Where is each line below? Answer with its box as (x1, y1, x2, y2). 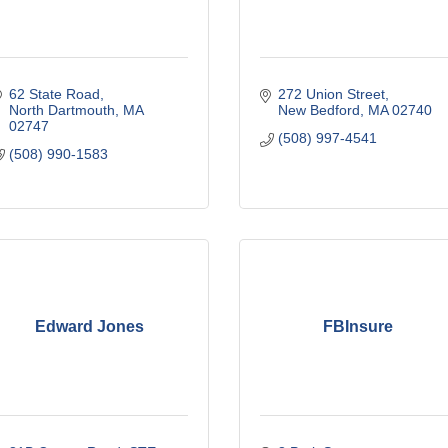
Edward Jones (35, 317, 145, 335)
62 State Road (8, 85, 100, 102)
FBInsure (323, 317, 394, 335)
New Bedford (277, 101, 360, 118)
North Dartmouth (8, 101, 115, 118)
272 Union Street (277, 85, 385, 102)
